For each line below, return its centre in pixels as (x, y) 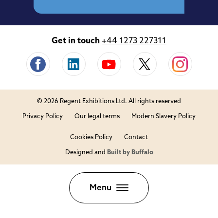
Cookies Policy (91, 138)
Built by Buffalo (130, 153)
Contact (136, 138)
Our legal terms (97, 117)
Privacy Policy (43, 117)
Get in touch (76, 41)
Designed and (86, 153)
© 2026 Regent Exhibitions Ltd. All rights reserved (109, 102)
